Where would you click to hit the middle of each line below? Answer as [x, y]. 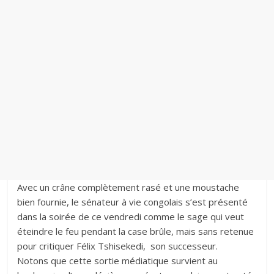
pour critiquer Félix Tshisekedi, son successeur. [118, 246]
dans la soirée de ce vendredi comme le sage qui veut [131, 216]
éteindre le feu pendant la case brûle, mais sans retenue [136, 231]
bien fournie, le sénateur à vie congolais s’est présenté [133, 202]
